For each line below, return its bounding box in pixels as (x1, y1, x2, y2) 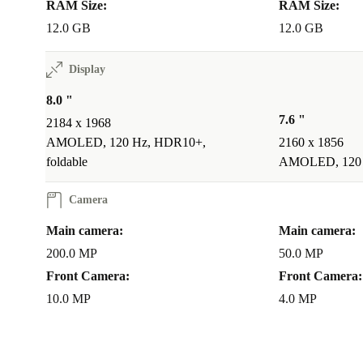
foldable (46, 155, 88, 169)
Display (69, 63, 105, 76)
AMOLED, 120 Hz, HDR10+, (46, 135, 206, 150)
